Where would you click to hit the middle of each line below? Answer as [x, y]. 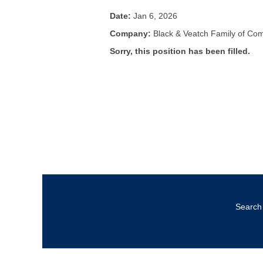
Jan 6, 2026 [155, 16]
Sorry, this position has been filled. [180, 51]
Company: [131, 33]
